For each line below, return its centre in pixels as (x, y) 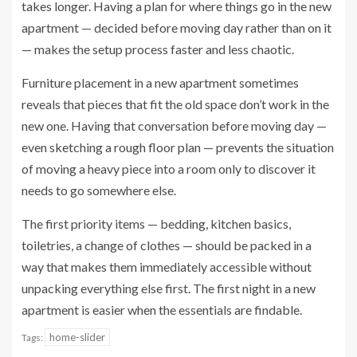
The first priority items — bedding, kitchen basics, (156, 224)
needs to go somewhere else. (99, 190)
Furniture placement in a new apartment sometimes (160, 83)
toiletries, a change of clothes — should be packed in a (167, 245)
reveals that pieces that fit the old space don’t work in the (175, 104)
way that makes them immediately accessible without (167, 267)
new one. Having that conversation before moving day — (174, 126)
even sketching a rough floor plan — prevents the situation (178, 147)
